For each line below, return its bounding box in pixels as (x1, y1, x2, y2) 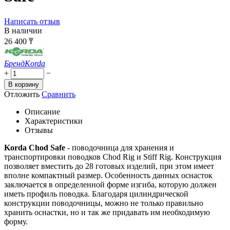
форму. (4, 217, 28, 226)
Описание (25, 107, 60, 116)
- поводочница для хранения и (65, 143, 174, 152)
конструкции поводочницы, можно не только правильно (4, 198, 203, 207)
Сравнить (42, 89, 75, 99)
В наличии (4, 26, 42, 35)
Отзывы (25, 125, 53, 135)
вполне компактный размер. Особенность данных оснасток (4, 170, 213, 180)
